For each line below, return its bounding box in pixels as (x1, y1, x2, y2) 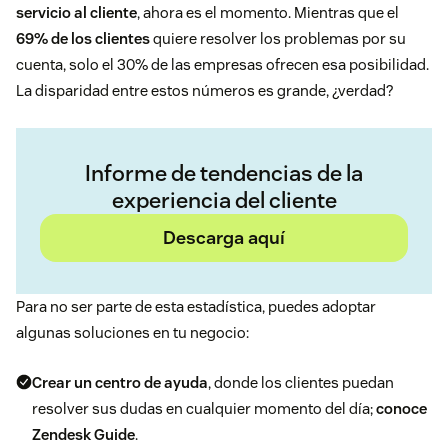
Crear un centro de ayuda (32, 373, 208, 393)
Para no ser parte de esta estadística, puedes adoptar (16, 297, 376, 317)
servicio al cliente (16, 3, 137, 23)
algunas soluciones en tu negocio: (16, 323, 249, 343)
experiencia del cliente (111, 186, 337, 215)
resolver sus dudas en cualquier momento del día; (32, 399, 376, 419)
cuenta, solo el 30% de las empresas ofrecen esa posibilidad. (16, 55, 429, 75)
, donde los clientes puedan (208, 373, 394, 393)
